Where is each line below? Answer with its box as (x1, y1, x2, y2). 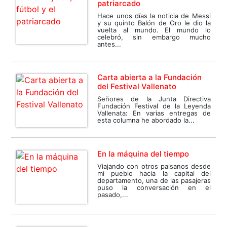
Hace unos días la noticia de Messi (97, 12, 211, 20)
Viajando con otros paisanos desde (97, 162, 211, 171)
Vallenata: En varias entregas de (97, 109, 211, 118)
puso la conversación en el (97, 183, 211, 192)
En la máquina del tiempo (97, 149, 190, 159)
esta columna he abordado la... (97, 116, 195, 125)
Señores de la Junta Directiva (97, 95, 211, 103)
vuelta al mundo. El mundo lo (97, 26, 211, 34)
